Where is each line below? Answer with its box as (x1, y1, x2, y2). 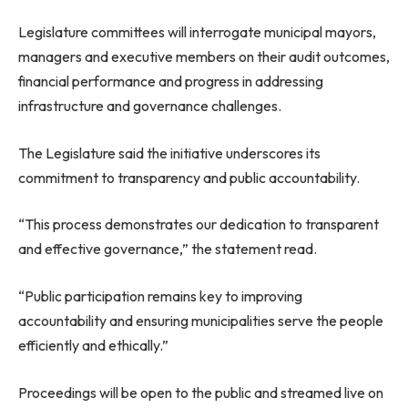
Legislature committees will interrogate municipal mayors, (18, 23, 376, 42)
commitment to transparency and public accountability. (18, 168, 360, 187)
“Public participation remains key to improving (18, 286, 302, 305)
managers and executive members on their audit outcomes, (18, 47, 390, 66)
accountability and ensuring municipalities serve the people (18, 311, 383, 330)
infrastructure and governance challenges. (18, 97, 281, 116)
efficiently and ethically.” (18, 335, 168, 354)
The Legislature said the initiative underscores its (18, 143, 321, 162)
